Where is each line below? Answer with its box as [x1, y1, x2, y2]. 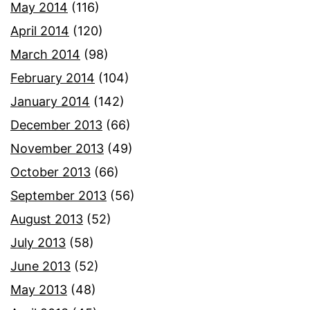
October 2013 [10, 165, 91, 180]
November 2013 [10, 141, 104, 156]
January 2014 [10, 94, 90, 109]
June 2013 [10, 259, 71, 274]
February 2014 [10, 71, 95, 86]
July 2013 [10, 235, 66, 250]
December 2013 [10, 118, 102, 133]
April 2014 [10, 24, 69, 39]
